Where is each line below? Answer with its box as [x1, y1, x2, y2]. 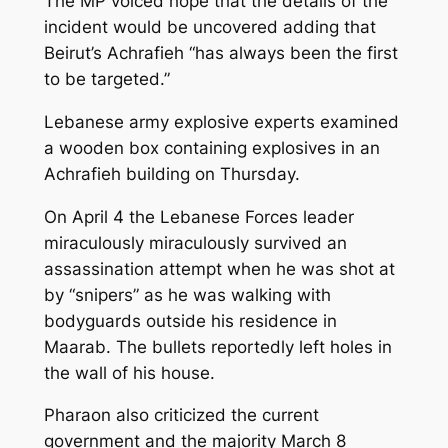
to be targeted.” [43, 68, 170, 89]
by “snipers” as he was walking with [43, 284, 331, 305]
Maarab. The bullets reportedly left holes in [43, 336, 392, 357]
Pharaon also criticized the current [43, 405, 319, 426]
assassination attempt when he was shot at [43, 258, 395, 279]
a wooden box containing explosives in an [43, 137, 380, 158]
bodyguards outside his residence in [43, 310, 337, 331]
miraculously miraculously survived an [43, 232, 347, 253]
